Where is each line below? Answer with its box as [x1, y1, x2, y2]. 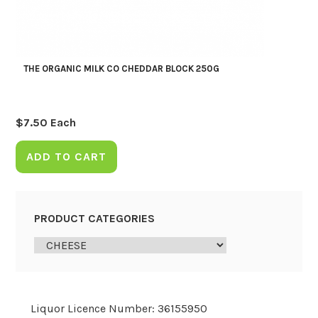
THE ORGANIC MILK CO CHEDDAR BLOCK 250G [23, 63, 219, 75]
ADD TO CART [26, 149, 107, 163]
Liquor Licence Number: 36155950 [30, 301, 207, 315]
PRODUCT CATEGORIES [33, 211, 155, 225]
